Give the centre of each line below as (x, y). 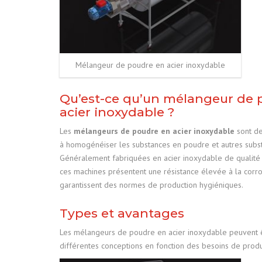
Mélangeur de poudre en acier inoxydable (150, 65)
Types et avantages (122, 213)
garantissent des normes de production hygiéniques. (151, 185)
